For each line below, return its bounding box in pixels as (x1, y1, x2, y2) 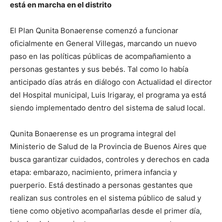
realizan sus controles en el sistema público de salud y (10, 193, 201, 203)
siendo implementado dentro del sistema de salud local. (10, 103, 205, 112)
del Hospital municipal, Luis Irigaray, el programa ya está (10, 90, 206, 100)
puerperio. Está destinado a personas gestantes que (10, 180, 193, 190)
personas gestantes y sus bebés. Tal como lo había (10, 64, 188, 74)
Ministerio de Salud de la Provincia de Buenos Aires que (10, 141, 207, 151)
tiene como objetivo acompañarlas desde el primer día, (10, 206, 202, 216)
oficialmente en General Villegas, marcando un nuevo (10, 38, 197, 48)
